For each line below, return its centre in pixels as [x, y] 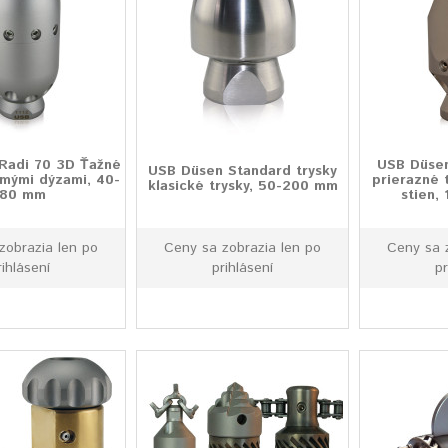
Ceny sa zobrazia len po [243, 248]
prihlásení [243, 268]
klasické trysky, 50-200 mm [242, 186]
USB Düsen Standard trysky [243, 171]
